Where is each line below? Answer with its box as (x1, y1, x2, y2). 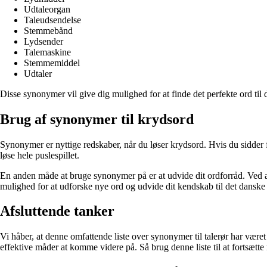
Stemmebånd (24, 25, 73, 36)
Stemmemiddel (24, 57, 80, 68)
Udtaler (24, 68, 52, 79)
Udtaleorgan (24, 4, 70, 14)
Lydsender (24, 36, 63, 46)
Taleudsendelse (24, 14, 81, 25)
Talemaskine (24, 46, 71, 57)
